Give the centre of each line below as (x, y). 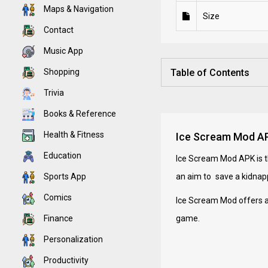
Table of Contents (210, 73)
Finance (57, 218)
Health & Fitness (73, 135)
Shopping (61, 72)
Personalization (72, 239)
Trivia (53, 93)
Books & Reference (79, 114)
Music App (63, 51)
